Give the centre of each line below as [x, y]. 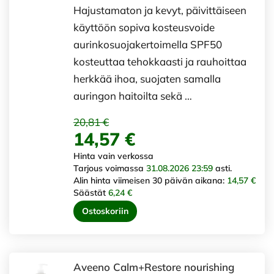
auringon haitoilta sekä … [133, 95]
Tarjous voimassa [110, 168]
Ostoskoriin [105, 211]
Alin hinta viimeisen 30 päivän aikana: [150, 180]
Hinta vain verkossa [113, 156]
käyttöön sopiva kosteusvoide [144, 27]
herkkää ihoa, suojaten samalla [147, 78]
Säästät [91, 192]
